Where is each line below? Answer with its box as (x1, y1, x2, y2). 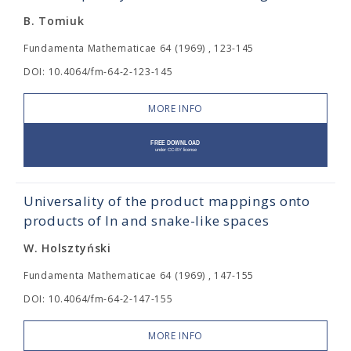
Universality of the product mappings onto (24, 192, 310, 210)
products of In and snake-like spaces (24, 212, 270, 230)
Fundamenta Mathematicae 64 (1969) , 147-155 (24, 269, 255, 282)
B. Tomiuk (24, 13, 85, 28)
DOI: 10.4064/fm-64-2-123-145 (24, 65, 173, 78)
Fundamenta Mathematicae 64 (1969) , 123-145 (24, 42, 255, 55)
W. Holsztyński (24, 241, 111, 255)
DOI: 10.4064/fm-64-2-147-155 (24, 292, 173, 306)
